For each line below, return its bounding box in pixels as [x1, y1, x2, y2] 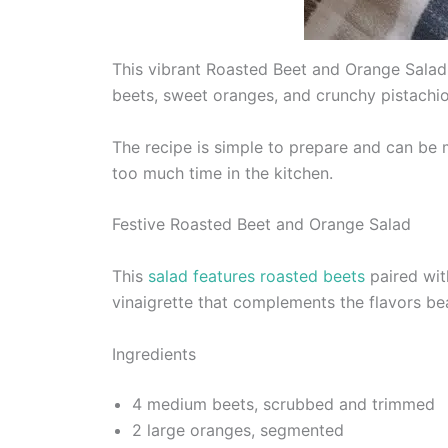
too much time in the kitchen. [112, 162, 333, 183]
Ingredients [112, 343, 196, 364]
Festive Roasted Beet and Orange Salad [112, 214, 411, 235]
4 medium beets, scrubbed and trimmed [132, 393, 435, 414]
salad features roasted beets [148, 265, 365, 286]
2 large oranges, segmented [132, 419, 344, 440]
